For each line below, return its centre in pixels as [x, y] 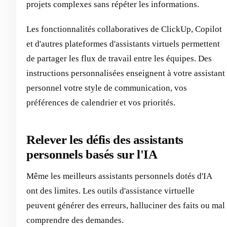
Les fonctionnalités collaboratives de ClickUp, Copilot [124, 29]
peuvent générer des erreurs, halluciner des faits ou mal [126, 205]
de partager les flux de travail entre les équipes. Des [119, 59]
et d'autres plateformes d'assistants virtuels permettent [123, 44]
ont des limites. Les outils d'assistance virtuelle [110, 191]
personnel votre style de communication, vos [107, 88]
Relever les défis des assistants [105, 140]
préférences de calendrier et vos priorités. [101, 103]
